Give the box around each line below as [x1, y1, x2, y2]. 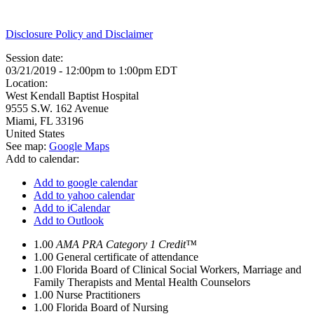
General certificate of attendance [56, 251, 198, 263]
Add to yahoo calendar [34, 189, 135, 201]
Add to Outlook [34, 214, 104, 226]
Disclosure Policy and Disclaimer [6, 28, 153, 40]
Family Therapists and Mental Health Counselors [34, 276, 250, 288]
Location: [6, 77, 50, 89]
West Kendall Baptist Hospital [6, 90, 139, 102]
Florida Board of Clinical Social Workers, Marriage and [56, 264, 301, 275]
